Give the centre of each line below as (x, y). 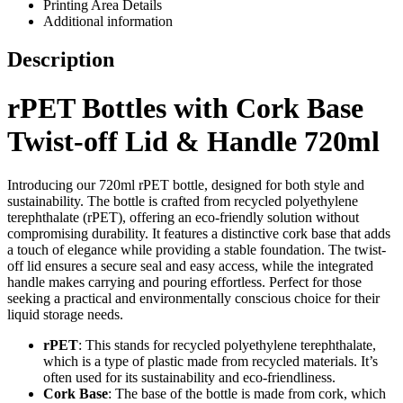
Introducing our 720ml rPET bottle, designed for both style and (186, 184)
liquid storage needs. (65, 314)
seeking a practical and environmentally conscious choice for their (193, 298)
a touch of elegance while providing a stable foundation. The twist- (197, 249)
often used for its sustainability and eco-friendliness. (189, 377)
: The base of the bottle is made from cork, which (247, 393)
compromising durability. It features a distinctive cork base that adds (199, 233)
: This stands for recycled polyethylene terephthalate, (227, 345)
